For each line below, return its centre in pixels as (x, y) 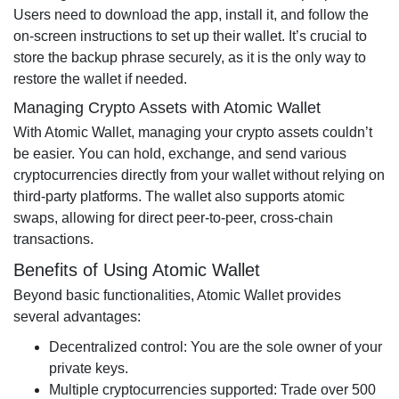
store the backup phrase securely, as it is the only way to (190, 57)
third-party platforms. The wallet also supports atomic (179, 196)
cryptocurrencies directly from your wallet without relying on (199, 175)
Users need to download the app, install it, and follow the (191, 15)
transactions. (53, 239)
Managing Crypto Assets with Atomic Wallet (167, 108)
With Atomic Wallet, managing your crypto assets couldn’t (193, 132)
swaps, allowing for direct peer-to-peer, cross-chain (173, 218)
